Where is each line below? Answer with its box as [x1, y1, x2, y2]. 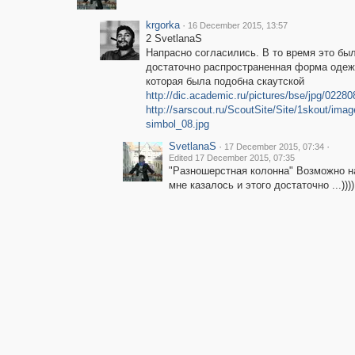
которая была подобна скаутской [145, 75, 304, 87]
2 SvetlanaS [145, 32, 202, 44]
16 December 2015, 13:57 [187, 21, 288, 30]
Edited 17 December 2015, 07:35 [168, 153, 295, 162]
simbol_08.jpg [145, 118, 209, 130]
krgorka [145, 19, 180, 31]
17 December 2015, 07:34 [223, 142, 324, 151]
